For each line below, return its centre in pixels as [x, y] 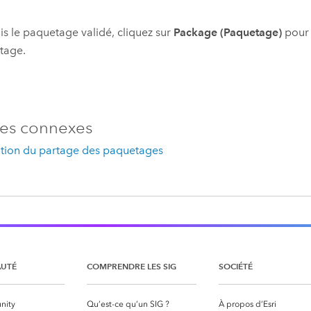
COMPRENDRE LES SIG [132, 266]
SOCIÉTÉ [236, 266]
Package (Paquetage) [228, 33]
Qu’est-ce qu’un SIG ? [128, 304]
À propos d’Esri [247, 304]
